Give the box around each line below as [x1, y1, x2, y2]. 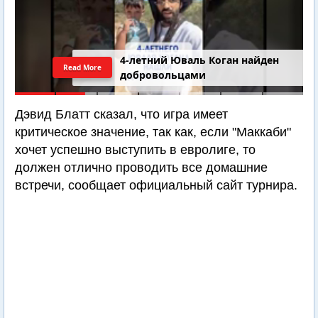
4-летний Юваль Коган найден [120, 53, 280, 67]
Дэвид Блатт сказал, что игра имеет [15, 107, 228, 121]
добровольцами [120, 68, 207, 82]
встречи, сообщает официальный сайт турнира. [15, 178, 297, 192]
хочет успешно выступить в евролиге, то [15, 143, 256, 157]
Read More [63, 62, 102, 72]
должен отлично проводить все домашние [15, 160, 268, 175]
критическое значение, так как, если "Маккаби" [15, 125, 291, 139]
